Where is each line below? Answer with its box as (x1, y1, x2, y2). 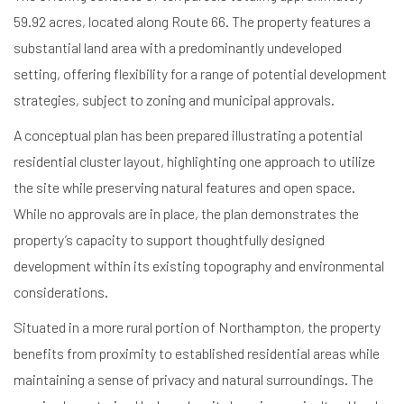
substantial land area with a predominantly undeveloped (14, 38, 342, 56)
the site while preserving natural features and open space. (14, 178, 355, 196)
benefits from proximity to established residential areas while (14, 344, 380, 362)
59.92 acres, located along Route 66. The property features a (14, 12, 371, 30)
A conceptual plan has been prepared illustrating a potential (14, 125, 363, 143)
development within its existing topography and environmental (14, 256, 384, 274)
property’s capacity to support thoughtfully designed (14, 230, 325, 248)
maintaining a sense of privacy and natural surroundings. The (14, 370, 373, 388)
